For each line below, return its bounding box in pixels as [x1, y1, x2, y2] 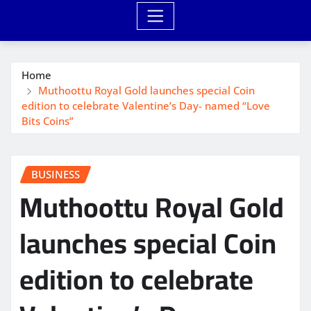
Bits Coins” [22, 113, 74, 128]
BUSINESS [31, 167, 80, 181]
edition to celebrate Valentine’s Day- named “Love [22, 98, 270, 112]
